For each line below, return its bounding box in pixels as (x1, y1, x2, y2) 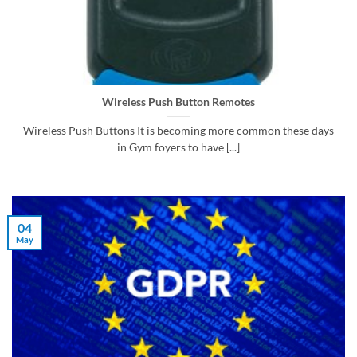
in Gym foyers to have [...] (117, 140, 240, 154)
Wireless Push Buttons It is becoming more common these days (23, 124, 334, 137)
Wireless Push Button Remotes (102, 95, 255, 108)
